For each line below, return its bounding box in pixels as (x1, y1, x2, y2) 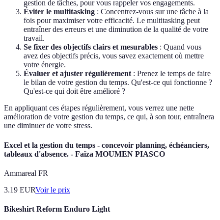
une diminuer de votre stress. (4, 121, 92, 130)
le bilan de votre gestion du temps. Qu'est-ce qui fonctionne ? (24, 78, 212, 87)
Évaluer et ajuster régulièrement (24, 69, 131, 78)
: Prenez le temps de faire (131, 69, 211, 78)
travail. (24, 34, 45, 43)
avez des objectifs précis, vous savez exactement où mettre (24, 52, 204, 60)
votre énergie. (24, 60, 66, 69)
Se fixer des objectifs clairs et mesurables (24, 43, 158, 52)
